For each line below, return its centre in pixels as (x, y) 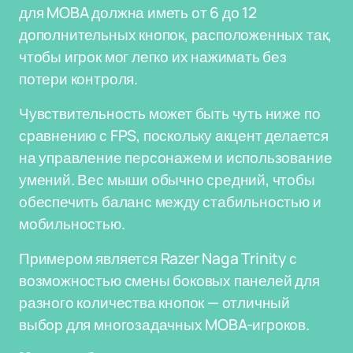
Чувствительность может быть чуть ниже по (170, 113)
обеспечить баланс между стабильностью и (170, 202)
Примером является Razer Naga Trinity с (158, 258)
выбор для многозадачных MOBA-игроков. (164, 325)
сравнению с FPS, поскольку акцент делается (174, 136)
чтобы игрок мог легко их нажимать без (153, 57)
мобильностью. (72, 224)
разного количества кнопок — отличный (155, 303)
